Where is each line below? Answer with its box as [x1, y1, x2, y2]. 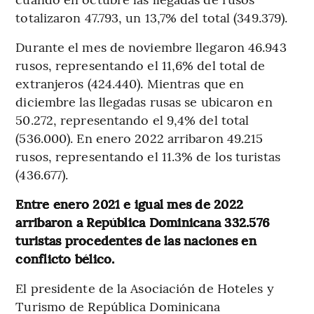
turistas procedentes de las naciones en [15, 231, 257, 250]
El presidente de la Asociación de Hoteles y [15, 279, 274, 297]
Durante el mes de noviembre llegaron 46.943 [15, 38, 287, 56]
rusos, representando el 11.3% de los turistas [15, 147, 280, 165]
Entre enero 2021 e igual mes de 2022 [15, 195, 244, 213]
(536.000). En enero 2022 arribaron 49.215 [15, 129, 264, 147]
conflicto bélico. [15, 250, 115, 268]
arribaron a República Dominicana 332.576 [15, 213, 269, 231]
